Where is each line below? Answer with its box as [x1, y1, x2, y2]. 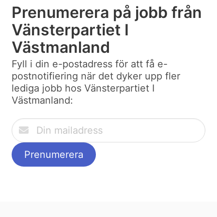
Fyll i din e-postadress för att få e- [12, 58, 168, 70]
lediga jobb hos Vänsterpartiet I [12, 82, 155, 94]
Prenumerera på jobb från [12, 3, 202, 22]
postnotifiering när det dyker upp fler [12, 70, 180, 82]
